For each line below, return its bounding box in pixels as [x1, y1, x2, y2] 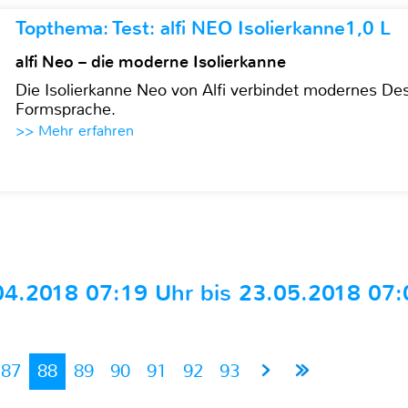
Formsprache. [15, 98, 117, 120]
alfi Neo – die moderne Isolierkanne [15, 51, 287, 73]
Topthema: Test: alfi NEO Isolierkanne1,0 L [15, 15, 392, 41]
